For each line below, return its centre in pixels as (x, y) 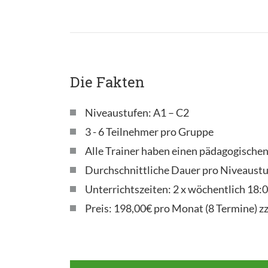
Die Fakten (107, 82)
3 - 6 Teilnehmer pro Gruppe (149, 131)
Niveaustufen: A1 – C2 (137, 112)
